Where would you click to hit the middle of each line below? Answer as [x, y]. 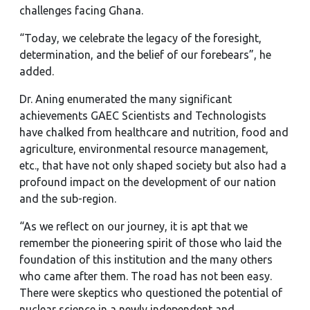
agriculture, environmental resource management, [144, 149]
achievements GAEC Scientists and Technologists [143, 116]
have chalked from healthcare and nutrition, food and [154, 132]
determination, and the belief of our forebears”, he [145, 55]
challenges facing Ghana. [81, 10]
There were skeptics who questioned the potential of [151, 293]
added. [37, 71]
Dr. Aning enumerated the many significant [126, 99]
